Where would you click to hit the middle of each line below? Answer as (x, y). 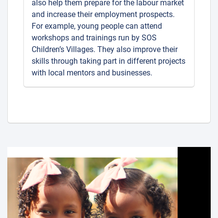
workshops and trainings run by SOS (94, 37)
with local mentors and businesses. (92, 73)
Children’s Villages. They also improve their (105, 49)
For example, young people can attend (97, 26)
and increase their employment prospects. (103, 14)
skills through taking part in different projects (109, 61)
